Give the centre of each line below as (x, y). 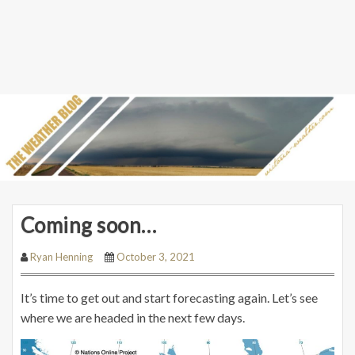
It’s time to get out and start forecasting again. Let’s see (169, 297)
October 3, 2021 (156, 256)
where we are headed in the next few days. (133, 317)
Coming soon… (89, 225)
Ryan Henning (61, 256)
